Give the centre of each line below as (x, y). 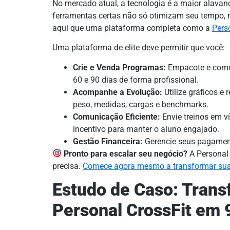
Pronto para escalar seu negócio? (126, 154)
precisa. (68, 166)
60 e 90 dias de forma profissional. (136, 80)
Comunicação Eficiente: (117, 117)
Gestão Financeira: (108, 141)
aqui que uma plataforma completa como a (132, 28)
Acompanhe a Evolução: (118, 92)
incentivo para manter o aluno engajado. (146, 129)
